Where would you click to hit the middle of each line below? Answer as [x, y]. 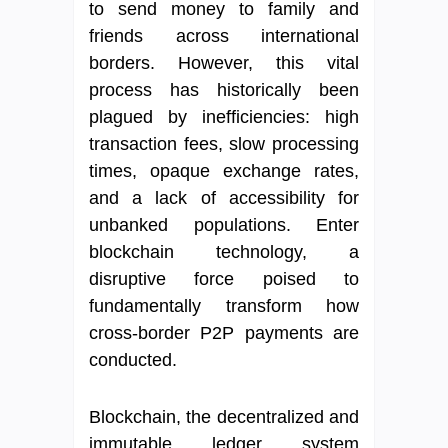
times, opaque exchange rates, [224, 171]
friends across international [224, 36]
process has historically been [224, 90]
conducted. [133, 360]
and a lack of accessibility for [224, 198]
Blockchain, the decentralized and [224, 417]
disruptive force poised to [224, 279]
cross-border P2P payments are [224, 333]
